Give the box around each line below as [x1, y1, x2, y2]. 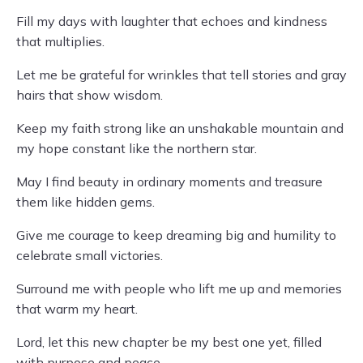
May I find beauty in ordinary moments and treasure [16, 173, 322, 190]
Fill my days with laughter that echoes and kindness [16, 13, 327, 29]
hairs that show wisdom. [16, 87, 163, 103]
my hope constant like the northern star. [16, 140, 257, 156]
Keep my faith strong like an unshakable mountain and [16, 120, 344, 136]
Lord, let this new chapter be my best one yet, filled [16, 334, 322, 350]
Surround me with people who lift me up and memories [16, 280, 342, 297]
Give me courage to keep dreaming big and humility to [16, 227, 336, 243]
